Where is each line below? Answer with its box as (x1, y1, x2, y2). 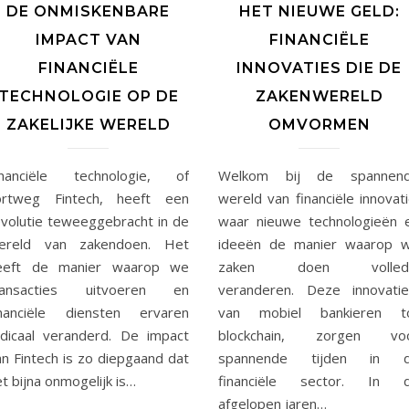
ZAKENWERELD (255, 87, 383, 105)
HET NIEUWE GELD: (238, 2, 400, 20)
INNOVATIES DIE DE (236, 58, 402, 77)
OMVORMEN (267, 115, 371, 133)
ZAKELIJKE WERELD (5, 115, 171, 133)
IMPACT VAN (35, 30, 142, 48)
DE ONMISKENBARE (6, 2, 170, 20)
